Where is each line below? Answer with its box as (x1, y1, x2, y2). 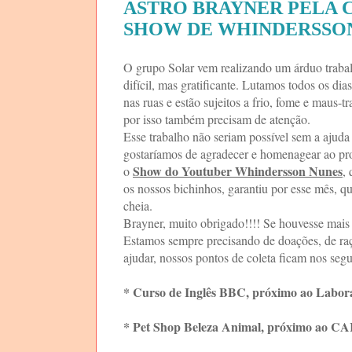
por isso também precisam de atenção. (123, 110, 310, 127)
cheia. (123, 196, 152, 214)
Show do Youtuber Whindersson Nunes (133, 161, 343, 180)
